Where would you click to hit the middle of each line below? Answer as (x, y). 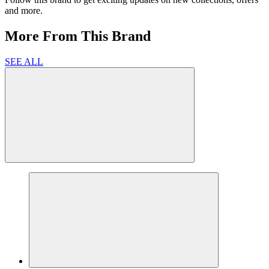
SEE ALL (24, 61)
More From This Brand (78, 36)
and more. (24, 11)
